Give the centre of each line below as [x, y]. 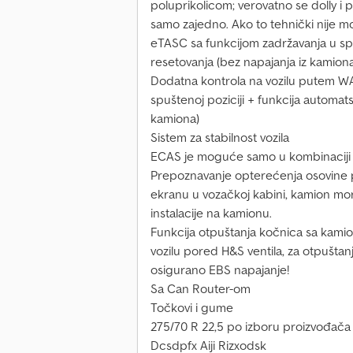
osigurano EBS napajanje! [220, 270]
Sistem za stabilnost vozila [220, 137]
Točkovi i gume [192, 308]
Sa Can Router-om [201, 289]
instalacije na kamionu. [211, 213]
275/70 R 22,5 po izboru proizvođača [251, 327]
